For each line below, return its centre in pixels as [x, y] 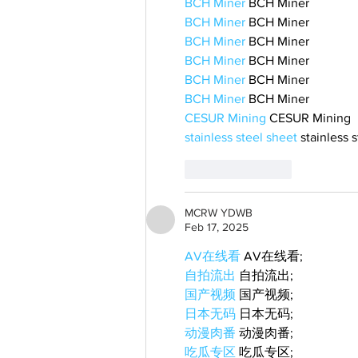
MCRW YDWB [219, 212]
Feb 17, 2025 [217, 227]
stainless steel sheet [241, 137]
